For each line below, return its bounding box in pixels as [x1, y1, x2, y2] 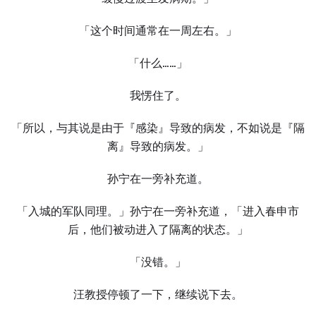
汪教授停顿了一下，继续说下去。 [73, 288, 243, 301]
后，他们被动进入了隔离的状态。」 [68, 223, 248, 236]
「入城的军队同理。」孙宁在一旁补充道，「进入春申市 [17, 205, 299, 218]
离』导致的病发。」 [107, 140, 209, 153]
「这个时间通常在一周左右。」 [79, 24, 237, 37]
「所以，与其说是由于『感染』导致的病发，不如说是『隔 [11, 121, 305, 135]
